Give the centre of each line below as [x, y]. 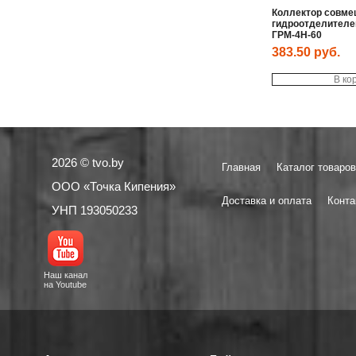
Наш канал [65, 275]
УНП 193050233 [94, 210]
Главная [241, 167]
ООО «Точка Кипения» [113, 186]
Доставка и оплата [266, 200]
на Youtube [66, 284]
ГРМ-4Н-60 [296, 35]
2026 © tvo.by [87, 162]
